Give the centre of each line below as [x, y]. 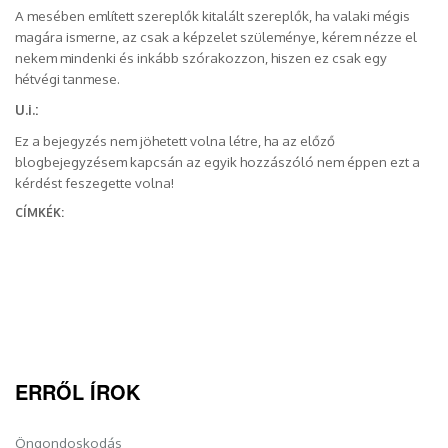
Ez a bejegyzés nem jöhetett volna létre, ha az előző [175, 140]
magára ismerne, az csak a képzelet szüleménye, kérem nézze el [216, 36]
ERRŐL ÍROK [77, 391]
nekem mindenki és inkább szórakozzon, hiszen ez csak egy [201, 57]
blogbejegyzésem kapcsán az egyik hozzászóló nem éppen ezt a [217, 161]
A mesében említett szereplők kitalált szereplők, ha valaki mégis [212, 15]
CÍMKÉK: [39, 212]
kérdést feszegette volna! [94, 182]
